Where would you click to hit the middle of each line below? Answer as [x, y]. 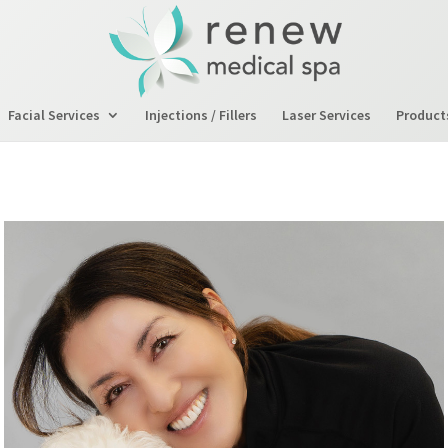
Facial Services [54, 115]
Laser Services [326, 115]
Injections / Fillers [201, 115]
